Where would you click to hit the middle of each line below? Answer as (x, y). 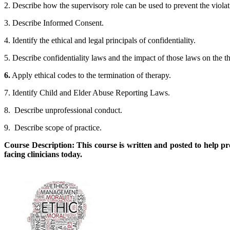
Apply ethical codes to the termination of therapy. (91, 75)
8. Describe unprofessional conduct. (63, 110)
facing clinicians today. (43, 154)
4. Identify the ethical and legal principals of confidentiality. (100, 40)
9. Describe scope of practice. (53, 127)
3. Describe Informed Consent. (54, 23)
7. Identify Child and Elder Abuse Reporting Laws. (87, 92)
